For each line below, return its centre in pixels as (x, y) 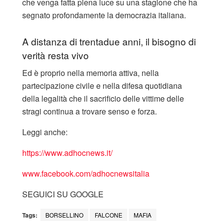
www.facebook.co (53, 174)
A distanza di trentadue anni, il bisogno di (109, 41)
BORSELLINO (64, 215)
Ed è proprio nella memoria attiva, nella (91, 73)
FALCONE (109, 215)
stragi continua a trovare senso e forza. (90, 111)
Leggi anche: (45, 132)
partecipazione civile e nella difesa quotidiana (102, 86)
